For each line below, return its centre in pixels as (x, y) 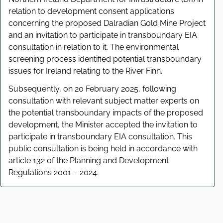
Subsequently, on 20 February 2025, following (92, 89)
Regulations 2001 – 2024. (54, 173)
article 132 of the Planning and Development (89, 161)
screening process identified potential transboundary (105, 59)
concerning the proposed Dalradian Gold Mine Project (107, 23)
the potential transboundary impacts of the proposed (106, 113)
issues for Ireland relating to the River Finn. (85, 71)
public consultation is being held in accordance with (103, 149)
